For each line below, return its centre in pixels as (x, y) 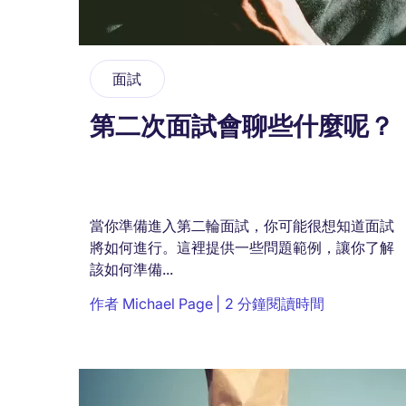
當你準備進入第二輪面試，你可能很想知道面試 (242, 225)
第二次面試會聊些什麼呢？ (242, 127)
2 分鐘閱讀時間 (275, 303)
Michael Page (168, 303)
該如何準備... (131, 269)
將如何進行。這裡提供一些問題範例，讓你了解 (242, 247)
